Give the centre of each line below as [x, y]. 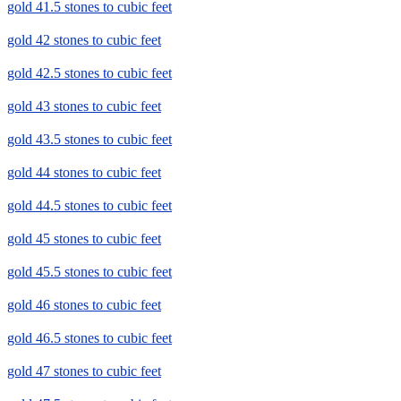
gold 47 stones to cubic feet [84, 371]
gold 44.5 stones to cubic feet [90, 206]
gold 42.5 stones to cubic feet [90, 73]
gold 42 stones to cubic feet [84, 40]
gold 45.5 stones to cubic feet [90, 272]
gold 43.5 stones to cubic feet [90, 140]
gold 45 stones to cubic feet [84, 239]
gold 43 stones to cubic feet [84, 107]
